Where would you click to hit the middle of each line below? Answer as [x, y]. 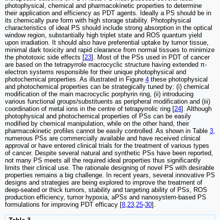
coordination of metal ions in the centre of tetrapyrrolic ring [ [90, 109]
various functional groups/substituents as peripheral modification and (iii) [108, 101]
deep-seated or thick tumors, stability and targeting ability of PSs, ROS [106, 190]
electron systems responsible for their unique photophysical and [96, 72]
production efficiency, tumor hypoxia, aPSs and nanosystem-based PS [106, 197]
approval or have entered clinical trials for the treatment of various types [107, 145]
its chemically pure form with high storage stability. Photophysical [98, 20]
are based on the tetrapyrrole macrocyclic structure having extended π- [106, 64]
